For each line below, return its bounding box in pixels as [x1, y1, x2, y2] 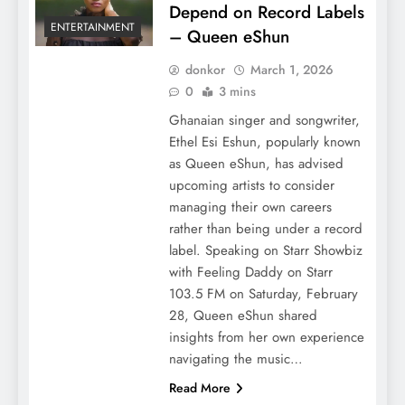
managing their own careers [168, 196, 332, 217]
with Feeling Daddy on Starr [168, 261, 333, 282]
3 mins [218, 81, 256, 100]
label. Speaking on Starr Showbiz [168, 240, 363, 260]
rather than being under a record [168, 218, 363, 239]
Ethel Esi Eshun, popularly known [168, 131, 361, 152]
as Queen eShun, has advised [168, 153, 344, 174]
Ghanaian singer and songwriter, [168, 109, 360, 130]
